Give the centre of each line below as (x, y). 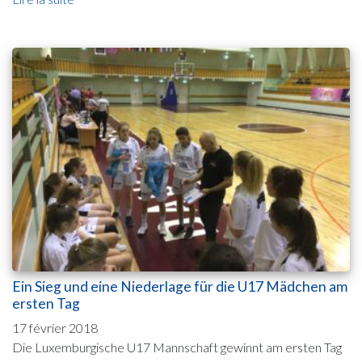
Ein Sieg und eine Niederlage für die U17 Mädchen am (180, 287)
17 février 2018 (55, 328)
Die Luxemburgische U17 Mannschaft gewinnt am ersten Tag (177, 347)
